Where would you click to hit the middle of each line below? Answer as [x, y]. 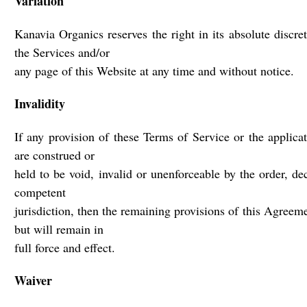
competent [40, 192]
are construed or [54, 155]
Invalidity [40, 103]
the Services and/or [62, 52]
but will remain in [59, 229]
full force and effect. [65, 247]
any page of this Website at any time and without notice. [154, 71]
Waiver [33, 280]
